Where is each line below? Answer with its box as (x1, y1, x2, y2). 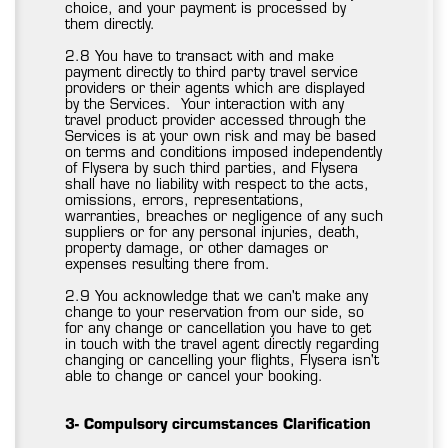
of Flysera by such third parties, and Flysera (65, 162, 358, 178)
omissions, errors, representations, (65, 194, 304, 210)
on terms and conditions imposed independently (65, 146, 382, 162)
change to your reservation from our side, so (65, 306, 364, 322)
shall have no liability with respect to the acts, (65, 178, 369, 194)
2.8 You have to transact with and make (65, 50, 334, 66)
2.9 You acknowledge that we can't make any (65, 290, 368, 306)
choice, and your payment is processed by (65, 2, 346, 18)
